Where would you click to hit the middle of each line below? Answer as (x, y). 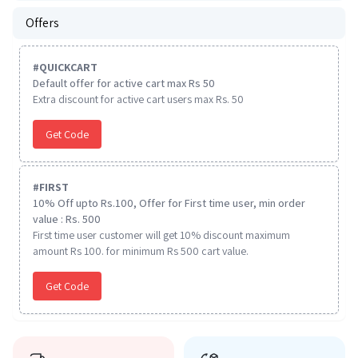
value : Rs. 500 (67, 219)
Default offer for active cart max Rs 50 (124, 83)
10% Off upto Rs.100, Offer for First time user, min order (169, 203)
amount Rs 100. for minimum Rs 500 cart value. (141, 251)
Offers (42, 23)
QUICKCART (68, 67)
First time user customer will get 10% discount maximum (161, 235)
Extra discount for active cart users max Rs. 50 (138, 99)
